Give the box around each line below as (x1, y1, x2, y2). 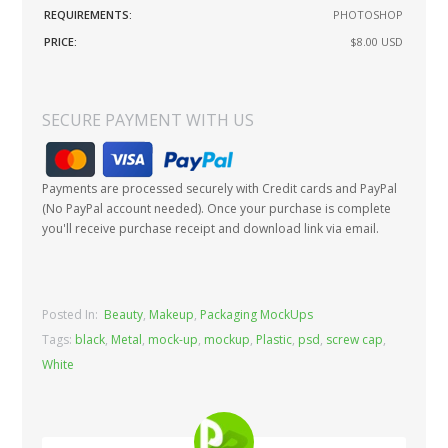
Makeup (149, 305, 195, 323)
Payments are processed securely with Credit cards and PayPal (42, 179, 398, 197)
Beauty (104, 305, 144, 323)
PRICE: (44, 33, 78, 49)
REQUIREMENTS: (44, 6, 133, 22)
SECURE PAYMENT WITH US (42, 108, 255, 131)
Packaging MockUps (200, 305, 314, 323)
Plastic (256, 330, 293, 348)
